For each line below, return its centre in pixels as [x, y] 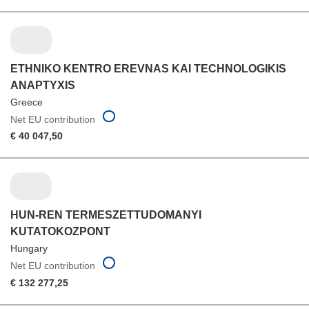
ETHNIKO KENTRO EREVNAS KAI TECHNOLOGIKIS [148, 68]
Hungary [29, 249]
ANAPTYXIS [43, 85]
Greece [27, 102]
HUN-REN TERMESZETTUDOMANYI [106, 215]
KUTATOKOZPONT [60, 232]
